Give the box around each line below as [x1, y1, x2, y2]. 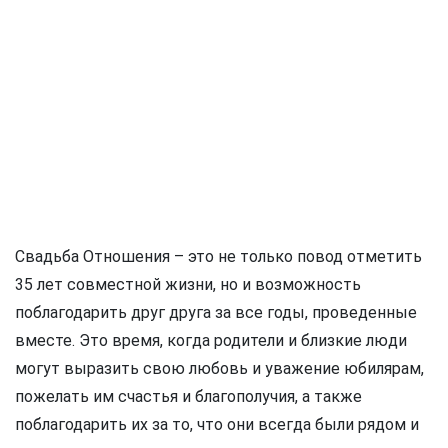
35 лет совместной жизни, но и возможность [15, 275, 361, 295]
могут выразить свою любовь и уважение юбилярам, [15, 359, 424, 379]
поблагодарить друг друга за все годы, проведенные [15, 303, 417, 323]
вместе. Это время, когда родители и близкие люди [15, 331, 407, 351]
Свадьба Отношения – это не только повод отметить [15, 247, 422, 267]
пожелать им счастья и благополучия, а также [15, 387, 362, 407]
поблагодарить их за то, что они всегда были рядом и [15, 415, 419, 435]
